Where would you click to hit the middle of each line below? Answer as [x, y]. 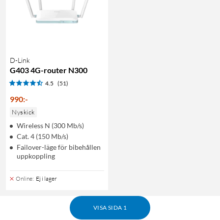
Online [24, 179]
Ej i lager [46, 179]
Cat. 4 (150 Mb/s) [42, 137]
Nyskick [23, 112]
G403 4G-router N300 [49, 70]
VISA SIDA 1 [110, 208]
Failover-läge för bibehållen [59, 147]
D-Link [20, 60]
